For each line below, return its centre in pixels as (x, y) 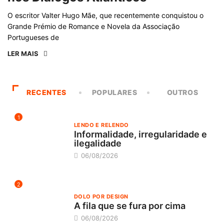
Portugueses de (33, 37)
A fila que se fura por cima (129, 205)
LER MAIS (23, 54)
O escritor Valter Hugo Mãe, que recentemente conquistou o (105, 15)
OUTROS (182, 92)
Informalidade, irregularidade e (140, 134)
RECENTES (46, 92)
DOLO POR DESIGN (101, 196)
